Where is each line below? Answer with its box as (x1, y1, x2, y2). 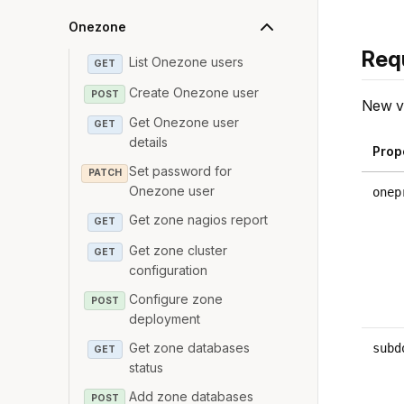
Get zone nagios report (129, 212, 269, 228)
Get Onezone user (129, 115, 240, 131)
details (129, 134, 169, 151)
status (129, 359, 164, 375)
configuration (129, 262, 208, 278)
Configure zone (129, 290, 224, 307)
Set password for (129, 163, 233, 179)
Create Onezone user (129, 84, 260, 100)
